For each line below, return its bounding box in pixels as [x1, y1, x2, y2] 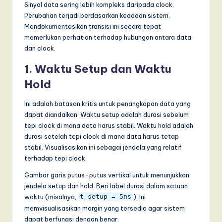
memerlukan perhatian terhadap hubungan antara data [24, 33, 191, 41]
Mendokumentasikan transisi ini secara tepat [24, 22, 161, 30]
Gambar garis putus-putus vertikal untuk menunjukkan [24, 170, 189, 179]
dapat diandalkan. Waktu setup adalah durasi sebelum [24, 110, 189, 118]
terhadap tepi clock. [24, 154, 87, 162]
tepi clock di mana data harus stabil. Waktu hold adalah [24, 121, 193, 129]
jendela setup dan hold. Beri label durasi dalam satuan [24, 181, 188, 190]
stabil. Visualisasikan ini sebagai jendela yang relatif [24, 143, 182, 151]
